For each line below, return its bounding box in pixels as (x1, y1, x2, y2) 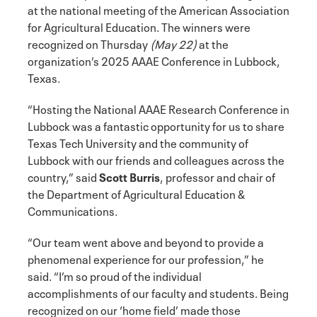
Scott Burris (99, 167, 160, 185)
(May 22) (150, 34, 199, 52)
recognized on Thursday (28, 34, 150, 52)
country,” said (28, 167, 99, 185)
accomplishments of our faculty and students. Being (28, 283, 289, 301)
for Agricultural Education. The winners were (28, 17, 250, 35)
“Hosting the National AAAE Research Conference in (28, 99, 289, 117)
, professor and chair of (160, 167, 275, 185)
